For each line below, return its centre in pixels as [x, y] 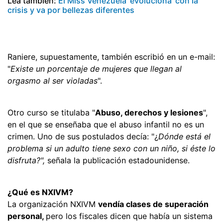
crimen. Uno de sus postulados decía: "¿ [83, 136]
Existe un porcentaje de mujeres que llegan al [96, 68]
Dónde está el [184, 136]
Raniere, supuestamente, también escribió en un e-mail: [111, 56]
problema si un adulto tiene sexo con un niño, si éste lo [111, 148]
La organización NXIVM [53, 204]
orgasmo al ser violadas [53, 80]
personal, [27, 216]
